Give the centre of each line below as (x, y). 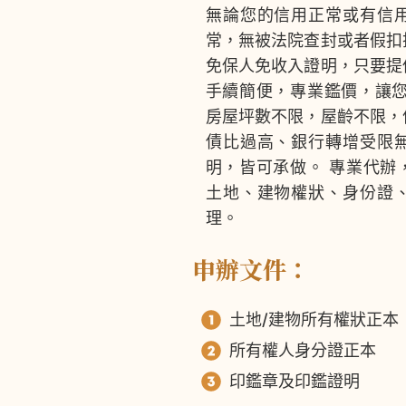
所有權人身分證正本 (302, 350)
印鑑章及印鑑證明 (294, 381)
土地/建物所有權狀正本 (314, 319)
